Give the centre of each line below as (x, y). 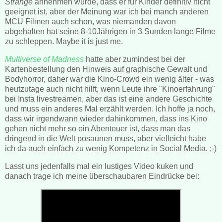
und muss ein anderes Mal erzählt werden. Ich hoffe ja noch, (110, 109)
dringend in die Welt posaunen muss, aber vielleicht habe (106, 139)
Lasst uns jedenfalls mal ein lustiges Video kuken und (99, 166)
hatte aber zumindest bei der (136, 59)
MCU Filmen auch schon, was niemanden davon (90, 22)
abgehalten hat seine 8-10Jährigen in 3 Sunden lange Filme (110, 32)
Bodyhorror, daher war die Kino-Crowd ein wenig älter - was (110, 79)
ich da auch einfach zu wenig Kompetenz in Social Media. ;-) (111, 149)
